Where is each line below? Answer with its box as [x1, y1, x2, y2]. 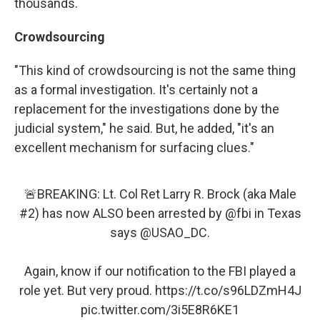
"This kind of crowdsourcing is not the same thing [14, 62, 296, 78]
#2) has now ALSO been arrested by [19, 205, 225, 221]
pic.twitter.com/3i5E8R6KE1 [81, 301, 239, 317]
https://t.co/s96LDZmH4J [154, 282, 301, 298]
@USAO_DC [140, 224, 207, 240]
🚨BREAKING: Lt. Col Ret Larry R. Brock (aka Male [24, 186, 296, 201]
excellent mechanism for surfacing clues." [14, 139, 254, 155]
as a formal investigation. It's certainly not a [14, 81, 258, 97]
